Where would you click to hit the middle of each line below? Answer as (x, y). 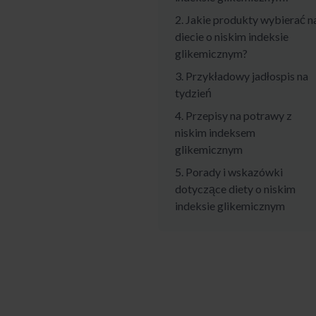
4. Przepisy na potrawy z (233, 116)
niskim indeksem (215, 133)
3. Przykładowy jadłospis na (242, 76)
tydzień (193, 93)
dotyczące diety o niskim (235, 189)
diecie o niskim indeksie (232, 37)
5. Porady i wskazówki (229, 172)
